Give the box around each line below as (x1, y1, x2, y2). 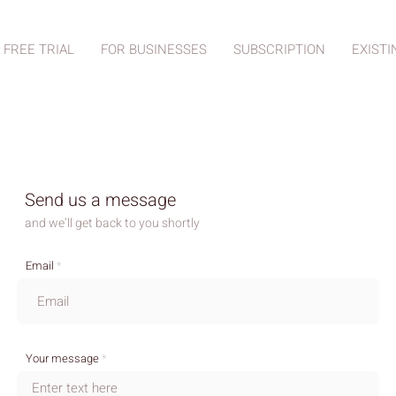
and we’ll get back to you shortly (25, 214, 200, 232)
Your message (26, 350, 99, 367)
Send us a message (25, 187, 176, 213)
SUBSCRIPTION (232, 40, 325, 59)
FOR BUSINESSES (100, 40, 207, 59)
